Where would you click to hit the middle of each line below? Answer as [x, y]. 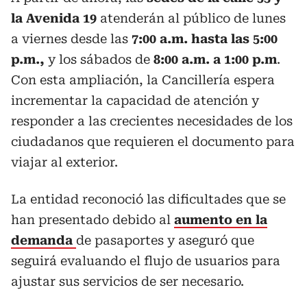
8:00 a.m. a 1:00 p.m [215, 59]
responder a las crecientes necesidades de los [152, 121]
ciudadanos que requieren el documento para [153, 142]
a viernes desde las [71, 39]
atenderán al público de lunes [191, 18]
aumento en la [221, 220]
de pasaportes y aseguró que [165, 240]
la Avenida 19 [54, 18]
